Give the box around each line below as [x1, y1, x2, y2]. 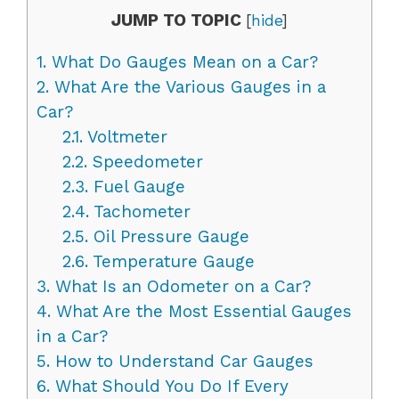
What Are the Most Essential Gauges [51, 300, 352, 322]
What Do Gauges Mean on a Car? [46, 51, 318, 72]
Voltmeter [82, 126, 167, 147]
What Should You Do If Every [50, 375, 289, 396]
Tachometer [88, 200, 191, 222]
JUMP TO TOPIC [111, 9, 241, 30]
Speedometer [86, 151, 203, 172]
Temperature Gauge [87, 250, 255, 272]
